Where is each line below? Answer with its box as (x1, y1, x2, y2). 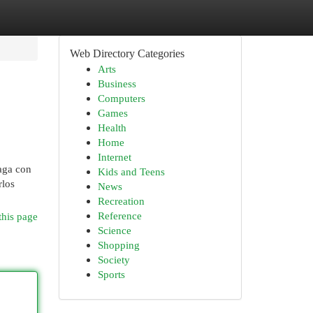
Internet (97, 151, 131, 163)
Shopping (97, 239, 140, 251)
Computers (97, 92, 145, 104)
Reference (97, 210, 142, 221)
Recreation (97, 195, 145, 207)
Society (97, 254, 130, 265)
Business (97, 78, 136, 89)
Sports (97, 268, 125, 280)
